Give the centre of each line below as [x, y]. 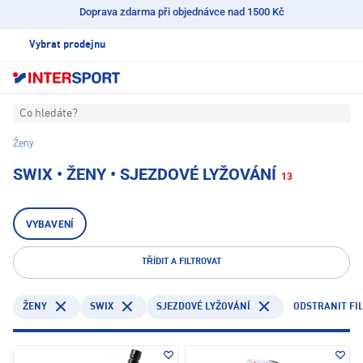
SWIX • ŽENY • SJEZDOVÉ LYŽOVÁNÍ [145, 175]
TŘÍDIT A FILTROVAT [181, 263]
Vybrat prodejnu [67, 45]
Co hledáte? [49, 114]
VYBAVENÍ [50, 225]
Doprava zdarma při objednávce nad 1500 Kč [181, 12]
